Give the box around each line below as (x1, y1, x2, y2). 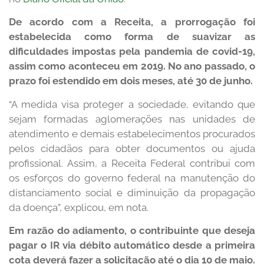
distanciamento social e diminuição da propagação (9, 186, 255, 199)
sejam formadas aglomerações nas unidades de (9, 113, 255, 125)
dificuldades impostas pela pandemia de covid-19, (9, 45, 255, 58)
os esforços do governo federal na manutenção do (9, 171, 255, 184)
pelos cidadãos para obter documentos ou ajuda (9, 142, 255, 154)
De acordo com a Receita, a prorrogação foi (9, 16, 255, 28)
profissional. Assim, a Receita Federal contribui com (9, 157, 255, 169)
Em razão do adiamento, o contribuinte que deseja (9, 225, 255, 237)
